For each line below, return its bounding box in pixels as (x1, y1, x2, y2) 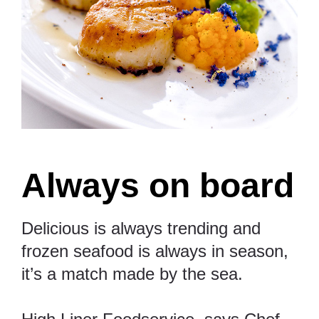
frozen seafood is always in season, (21, 241, 288, 261)
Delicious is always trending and (21, 219, 261, 239)
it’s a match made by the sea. (21, 264, 253, 284)
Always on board (21, 167, 294, 205)
